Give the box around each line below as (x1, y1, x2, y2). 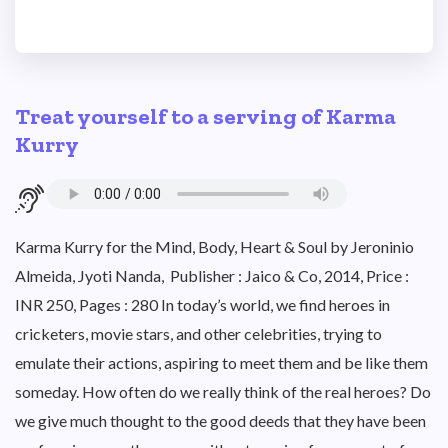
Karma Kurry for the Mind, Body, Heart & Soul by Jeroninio (15, 237, 414, 256)
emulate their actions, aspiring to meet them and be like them (15, 353, 428, 372)
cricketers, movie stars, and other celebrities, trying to (15, 324, 382, 343)
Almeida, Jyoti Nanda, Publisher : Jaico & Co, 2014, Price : (15, 266, 409, 285)
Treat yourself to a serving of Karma (15, 103, 396, 130)
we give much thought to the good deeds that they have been (15, 411, 426, 430)
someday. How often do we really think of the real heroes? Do (15, 382, 431, 401)
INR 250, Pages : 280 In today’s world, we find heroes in (15, 295, 390, 314)
